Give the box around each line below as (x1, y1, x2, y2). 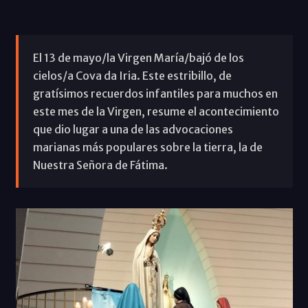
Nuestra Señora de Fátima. (32, 157, 168, 172)
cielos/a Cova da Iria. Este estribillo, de (32, 68, 232, 82)
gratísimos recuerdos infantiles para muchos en (32, 86, 278, 100)
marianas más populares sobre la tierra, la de (32, 140, 263, 154)
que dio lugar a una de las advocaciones (32, 122, 233, 136)
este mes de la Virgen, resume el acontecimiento (32, 104, 279, 118)
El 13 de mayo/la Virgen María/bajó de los (32, 50, 244, 65)
